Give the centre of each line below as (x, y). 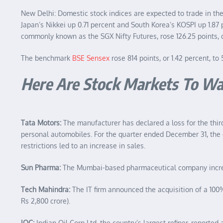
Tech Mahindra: (47, 190)
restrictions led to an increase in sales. (83, 146)
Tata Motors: (42, 123)
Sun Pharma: (42, 168)
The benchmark (47, 58)
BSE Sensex (91, 58)
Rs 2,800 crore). (46, 201)
